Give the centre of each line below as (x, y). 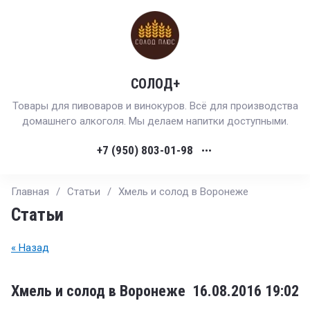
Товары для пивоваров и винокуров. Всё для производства (155, 106)
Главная (30, 192)
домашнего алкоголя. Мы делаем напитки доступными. (155, 121)
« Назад (30, 248)
